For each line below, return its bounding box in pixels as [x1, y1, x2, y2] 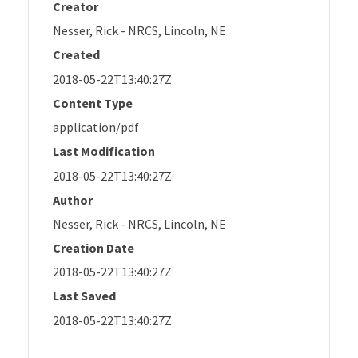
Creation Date [53, 239, 134, 256]
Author [53, 191, 93, 208]
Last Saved [53, 288, 116, 304]
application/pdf [53, 119, 139, 136]
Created [53, 46, 100, 63]
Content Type [53, 94, 133, 111]
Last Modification [53, 143, 155, 160]
